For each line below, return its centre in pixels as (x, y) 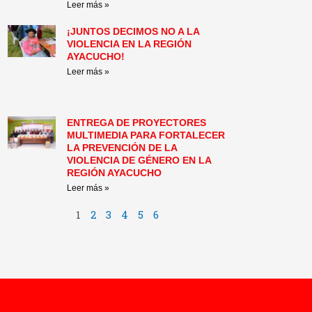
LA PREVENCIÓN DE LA (122, 148)
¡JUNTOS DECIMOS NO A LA (133, 31)
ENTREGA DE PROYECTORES (137, 123)
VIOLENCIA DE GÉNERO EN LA (139, 161)
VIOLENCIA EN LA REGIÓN (130, 44)
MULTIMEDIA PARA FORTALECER (146, 135)
